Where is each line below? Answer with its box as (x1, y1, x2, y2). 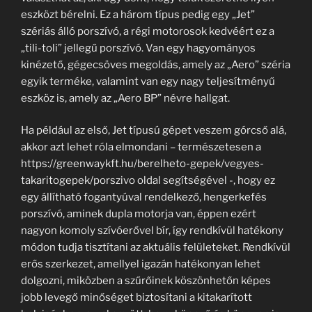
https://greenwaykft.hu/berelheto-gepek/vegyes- (21, 157, 264, 170)
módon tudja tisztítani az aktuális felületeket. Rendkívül (21, 241, 290, 253)
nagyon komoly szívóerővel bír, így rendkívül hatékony (21, 224, 283, 237)
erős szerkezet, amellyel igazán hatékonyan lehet (21, 258, 260, 270)
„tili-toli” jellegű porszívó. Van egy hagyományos (21, 41, 256, 54)
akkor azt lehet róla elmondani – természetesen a (21, 141, 261, 153)
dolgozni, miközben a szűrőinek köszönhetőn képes (21, 274, 271, 287)
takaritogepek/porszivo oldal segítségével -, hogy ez (21, 174, 275, 187)
